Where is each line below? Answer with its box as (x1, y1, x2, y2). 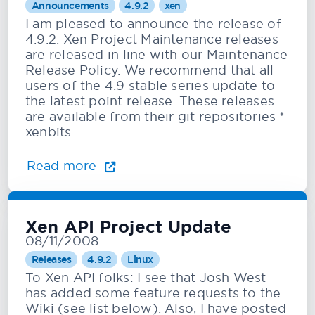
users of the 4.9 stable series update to (25, 77, 276, 94)
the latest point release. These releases (25, 93, 275, 109)
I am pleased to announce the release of (25, 15, 281, 32)
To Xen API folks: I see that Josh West (25, 269, 266, 286)
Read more (27, 157, 100, 174)
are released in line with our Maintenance (25, 46, 288, 63)
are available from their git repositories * (25, 108, 285, 124)
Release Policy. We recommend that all (25, 62, 274, 78)
